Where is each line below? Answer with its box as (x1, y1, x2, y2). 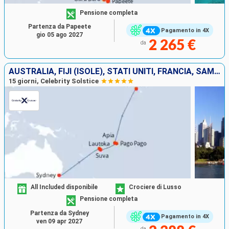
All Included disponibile (31, 184, 98, 191)
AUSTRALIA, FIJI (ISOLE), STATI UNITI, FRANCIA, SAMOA (214, 66, 220, 76)
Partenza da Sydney (30, 209, 89, 217)
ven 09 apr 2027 (36, 217, 82, 225)
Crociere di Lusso (129, 184, 181, 191)
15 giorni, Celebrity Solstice (9, 77, 99, 85)
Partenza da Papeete (28, 23, 91, 31)
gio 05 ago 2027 (36, 31, 83, 39)
